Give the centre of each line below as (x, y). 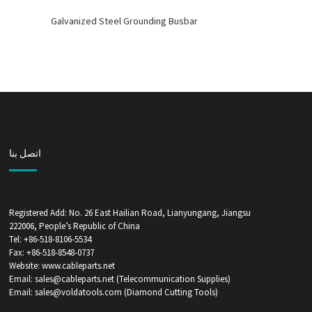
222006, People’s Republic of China (74, 226)
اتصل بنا (25, 153)
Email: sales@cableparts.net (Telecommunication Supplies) (119, 279)
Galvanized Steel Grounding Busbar (125, 21)
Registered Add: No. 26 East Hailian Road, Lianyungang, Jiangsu (130, 212)
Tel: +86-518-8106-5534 (50, 239)
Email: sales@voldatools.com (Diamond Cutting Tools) (113, 292)
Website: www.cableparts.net (62, 265)
